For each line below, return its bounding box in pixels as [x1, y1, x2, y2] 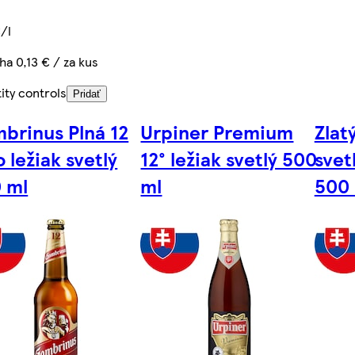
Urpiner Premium [140, 117, 294, 145]
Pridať [73, 87, 101, 100]
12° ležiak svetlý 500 [140, 144, 318, 172]
